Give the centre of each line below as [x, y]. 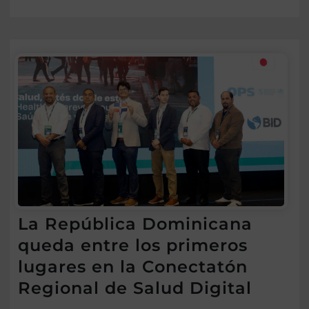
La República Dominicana [135, 224]
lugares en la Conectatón [133, 267]
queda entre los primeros [133, 246]
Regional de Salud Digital [135, 288]
